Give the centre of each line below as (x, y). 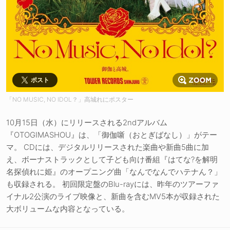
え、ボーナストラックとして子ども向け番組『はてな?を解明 (112, 160)
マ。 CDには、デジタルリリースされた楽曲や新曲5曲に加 (108, 147)
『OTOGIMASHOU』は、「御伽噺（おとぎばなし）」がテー (112, 135)
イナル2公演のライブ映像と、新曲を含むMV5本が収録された (113, 197)
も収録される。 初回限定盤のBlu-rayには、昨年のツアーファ (112, 184)
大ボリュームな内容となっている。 (68, 209)
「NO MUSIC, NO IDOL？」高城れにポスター (70, 100)
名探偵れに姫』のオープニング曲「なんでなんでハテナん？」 (114, 172)
